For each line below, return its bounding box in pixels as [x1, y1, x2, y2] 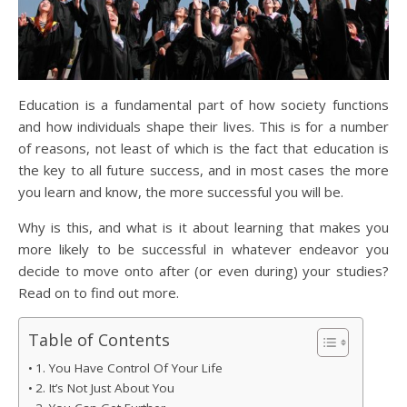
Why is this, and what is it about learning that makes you [18, 218, 389, 237]
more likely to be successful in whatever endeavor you [18, 240, 389, 259]
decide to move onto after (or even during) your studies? [18, 262, 389, 281]
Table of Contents [28, 329, 170, 352]
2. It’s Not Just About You [35, 380, 174, 397]
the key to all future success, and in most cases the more [18, 161, 389, 180]
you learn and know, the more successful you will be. [18, 183, 343, 202]
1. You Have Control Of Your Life [35, 360, 223, 377]
